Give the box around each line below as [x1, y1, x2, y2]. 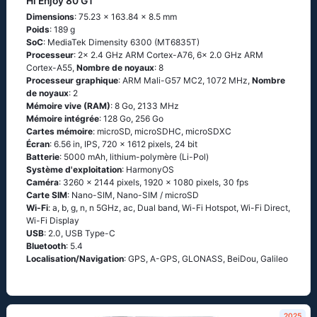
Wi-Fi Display [26, 215, 79, 226]
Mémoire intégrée [26, 113, 99, 124]
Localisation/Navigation [26, 253, 124, 264]
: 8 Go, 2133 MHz [110, 100, 179, 111]
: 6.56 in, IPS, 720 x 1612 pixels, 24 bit [50, 139, 197, 149]
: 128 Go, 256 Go [99, 113, 163, 124]
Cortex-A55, [26, 62, 76, 73]
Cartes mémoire [26, 126, 93, 137]
